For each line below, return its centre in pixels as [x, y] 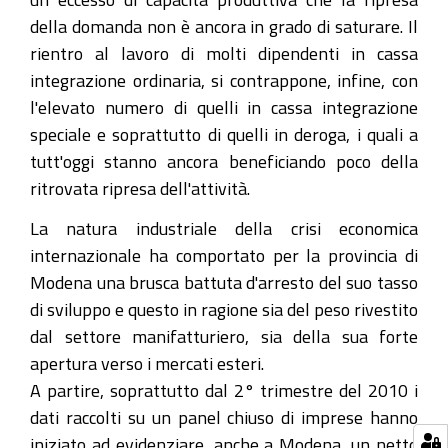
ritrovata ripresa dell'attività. [140, 187]
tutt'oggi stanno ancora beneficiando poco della [224, 160]
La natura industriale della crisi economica [224, 228]
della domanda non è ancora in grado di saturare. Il [224, 25]
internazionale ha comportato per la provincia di [224, 255]
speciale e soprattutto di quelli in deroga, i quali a [224, 133]
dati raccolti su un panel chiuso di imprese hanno [224, 417]
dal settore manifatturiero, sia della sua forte [224, 336]
